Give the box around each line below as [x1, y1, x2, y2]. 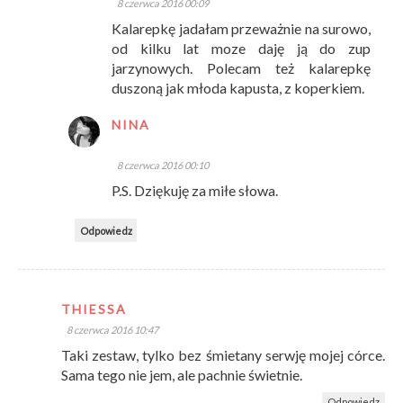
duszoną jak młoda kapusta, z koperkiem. [112, 79, 364, 97]
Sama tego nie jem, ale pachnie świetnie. [61, 366, 302, 384]
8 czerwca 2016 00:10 [117, 159, 209, 172]
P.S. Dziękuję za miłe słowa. [112, 182, 278, 200]
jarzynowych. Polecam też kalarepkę [112, 59, 371, 77]
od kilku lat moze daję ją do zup [112, 40, 371, 58]
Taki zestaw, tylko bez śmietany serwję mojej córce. [61, 346, 385, 364]
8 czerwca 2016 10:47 [67, 324, 158, 336]
